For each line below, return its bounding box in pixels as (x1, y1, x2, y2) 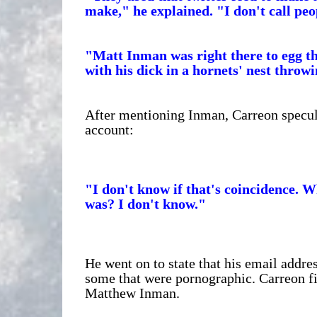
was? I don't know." (84, 195, 206, 212)
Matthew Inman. (84, 284, 180, 301)
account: (84, 121, 134, 137)
